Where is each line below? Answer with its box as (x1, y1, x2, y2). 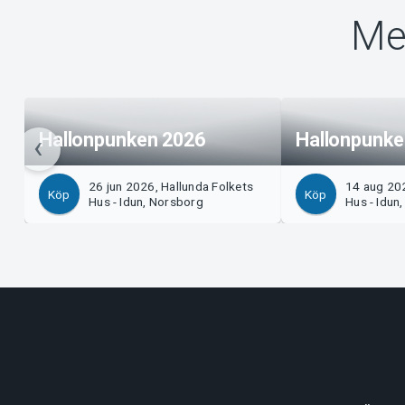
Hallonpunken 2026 (38, 127, 205, 151)
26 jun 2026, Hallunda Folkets (89, 178, 254, 193)
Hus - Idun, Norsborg (89, 193, 203, 209)
